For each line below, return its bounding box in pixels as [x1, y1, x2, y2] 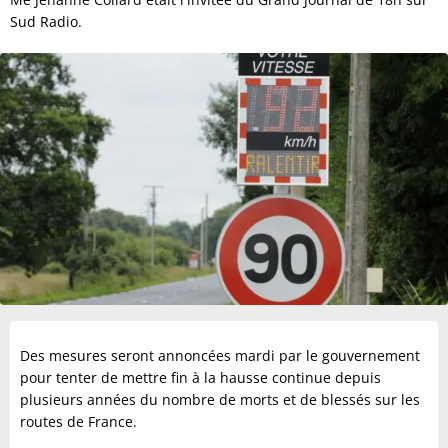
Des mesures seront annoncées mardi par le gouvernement [20, 346, 420, 365]
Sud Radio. [10, 12, 82, 31]
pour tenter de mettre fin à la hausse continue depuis [20, 368, 381, 387]
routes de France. [20, 412, 137, 431]
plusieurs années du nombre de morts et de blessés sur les [20, 390, 420, 409]
